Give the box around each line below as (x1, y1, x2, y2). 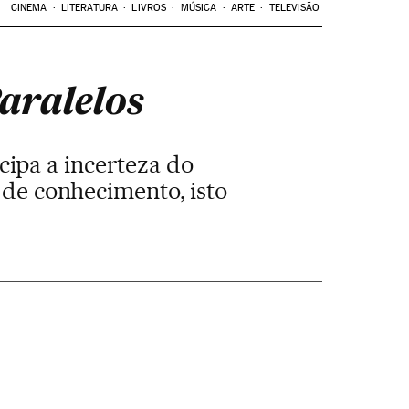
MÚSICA (180, 2, 217, 14)
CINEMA (10, 2, 47, 14)
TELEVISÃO (268, 2, 320, 14)
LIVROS (131, 2, 167, 14)
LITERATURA (60, 2, 118, 14)
